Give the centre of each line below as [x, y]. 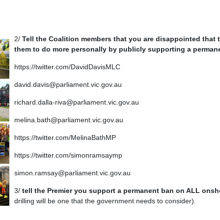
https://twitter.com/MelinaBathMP [65, 138]
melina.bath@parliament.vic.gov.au [69, 120]
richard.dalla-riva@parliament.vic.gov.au [77, 102]
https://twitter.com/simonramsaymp [68, 155]
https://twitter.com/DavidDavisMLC [67, 67]
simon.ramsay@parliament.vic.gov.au [72, 173]
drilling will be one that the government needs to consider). [105, 201]
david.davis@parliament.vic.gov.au [68, 84]
